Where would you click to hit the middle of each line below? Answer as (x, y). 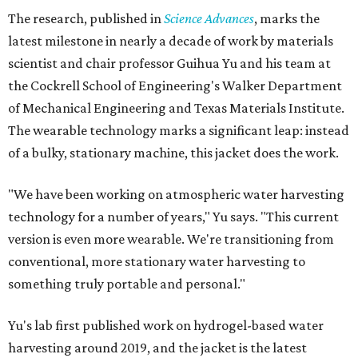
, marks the (287, 19)
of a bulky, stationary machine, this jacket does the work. (173, 153)
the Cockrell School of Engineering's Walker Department (175, 86)
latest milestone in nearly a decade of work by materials (171, 41)
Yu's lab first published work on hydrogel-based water (166, 326)
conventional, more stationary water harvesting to (157, 262)
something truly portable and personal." (127, 284)
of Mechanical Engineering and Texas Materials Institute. (176, 108)
